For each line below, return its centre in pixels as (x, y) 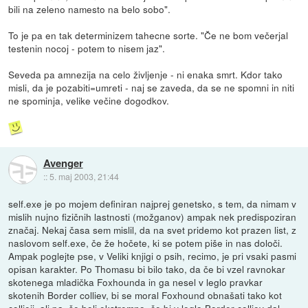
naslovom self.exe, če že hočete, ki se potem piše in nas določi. (146, 243)
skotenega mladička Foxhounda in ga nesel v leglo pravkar (136, 282)
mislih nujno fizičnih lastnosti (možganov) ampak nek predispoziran (153, 217)
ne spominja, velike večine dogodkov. (89, 101)
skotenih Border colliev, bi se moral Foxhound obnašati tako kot (145, 295)
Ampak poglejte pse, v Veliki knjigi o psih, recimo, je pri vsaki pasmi (153, 256)
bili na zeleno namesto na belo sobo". (90, 9)
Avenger (63, 163)
